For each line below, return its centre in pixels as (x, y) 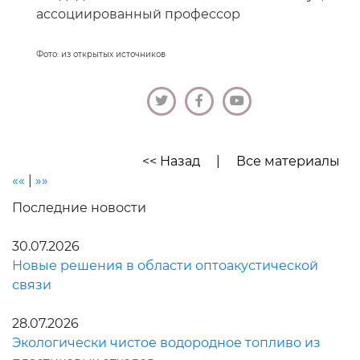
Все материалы (288, 162)
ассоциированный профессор (138, 14)
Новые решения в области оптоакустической (165, 266)
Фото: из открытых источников (101, 55)
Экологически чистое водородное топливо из (166, 343)
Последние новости (79, 208)
